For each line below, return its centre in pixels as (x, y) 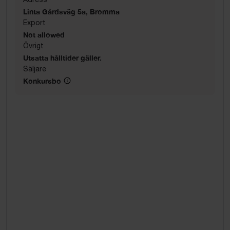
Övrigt (33, 45)
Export (34, 22)
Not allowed (44, 34)
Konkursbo (42, 81)
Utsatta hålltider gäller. (62, 57)
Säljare (35, 69)
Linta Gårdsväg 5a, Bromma (71, 11)
